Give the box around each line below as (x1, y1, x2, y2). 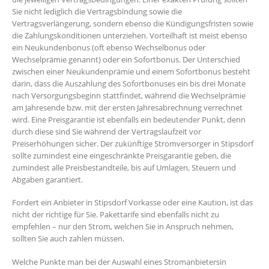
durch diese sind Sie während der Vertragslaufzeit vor (12, 125, 201, 137)
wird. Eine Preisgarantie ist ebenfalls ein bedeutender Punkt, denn (12, 113, 246, 125)
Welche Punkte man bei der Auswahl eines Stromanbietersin (12, 256, 226, 267)
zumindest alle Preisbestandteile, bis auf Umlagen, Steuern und (12, 162, 236, 173)
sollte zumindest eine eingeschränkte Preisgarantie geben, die (12, 150, 231, 161)
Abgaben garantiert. (12, 174, 83, 185)
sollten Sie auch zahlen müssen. (12, 233, 124, 244)
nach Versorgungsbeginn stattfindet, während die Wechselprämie (12, 89, 246, 101)
